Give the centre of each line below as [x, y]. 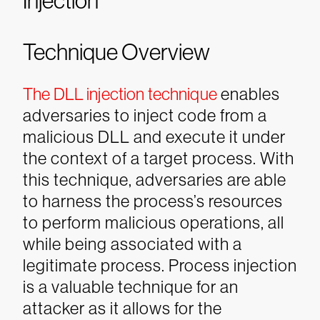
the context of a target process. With [159, 158]
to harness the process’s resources [153, 201]
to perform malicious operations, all [154, 222]
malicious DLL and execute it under [154, 137]
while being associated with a [132, 244]
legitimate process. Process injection [160, 265]
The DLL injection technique [120, 94]
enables [248, 94]
